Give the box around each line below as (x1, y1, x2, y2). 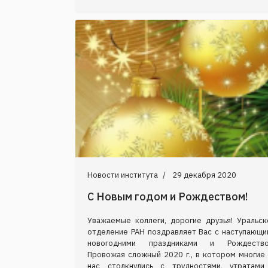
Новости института (87, 169, 158, 180)
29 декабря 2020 (172, 169, 236, 180)
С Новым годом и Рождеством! (87, 189, 248, 203)
